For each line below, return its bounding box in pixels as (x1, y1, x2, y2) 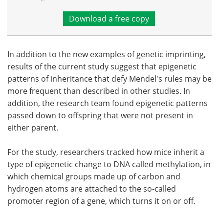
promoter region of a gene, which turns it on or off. (7, 196, 197, 207)
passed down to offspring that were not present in (7, 110, 193, 121)
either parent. (7, 122, 60, 133)
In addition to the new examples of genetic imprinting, (7, 49, 206, 60)
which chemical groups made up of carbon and (7, 171, 180, 182)
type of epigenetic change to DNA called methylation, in (7, 159, 211, 170)
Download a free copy (68, 13, 149, 24)
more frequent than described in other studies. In (7, 86, 190, 97)
